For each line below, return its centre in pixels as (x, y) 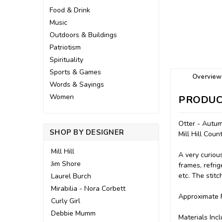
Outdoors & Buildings (83, 35)
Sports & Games (75, 72)
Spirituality (66, 60)
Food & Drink (70, 10)
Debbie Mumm (73, 213)
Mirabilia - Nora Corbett (88, 189)
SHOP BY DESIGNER (87, 132)
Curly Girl (66, 201)
